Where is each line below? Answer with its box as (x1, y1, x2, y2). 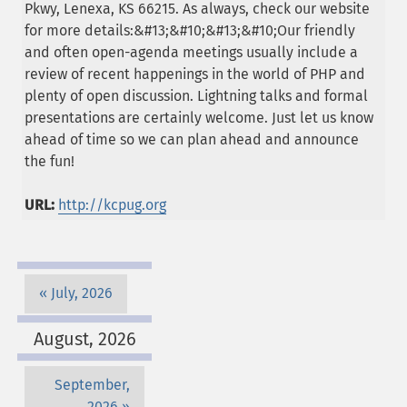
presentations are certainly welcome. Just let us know (25, 108, 373, 126)
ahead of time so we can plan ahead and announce (25, 130, 359, 148)
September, (55, 376, 130, 394)
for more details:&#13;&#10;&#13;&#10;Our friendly (25, 21, 355, 39)
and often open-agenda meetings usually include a (25, 43, 358, 61)
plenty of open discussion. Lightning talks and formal (25, 86, 368, 104)
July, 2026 (51, 284, 113, 303)
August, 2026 (33, 327, 136, 350)
